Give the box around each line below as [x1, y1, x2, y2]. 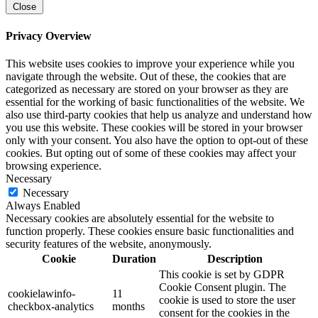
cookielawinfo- [8, 287, 75, 300]
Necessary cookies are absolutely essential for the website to [6, 212, 274, 224]
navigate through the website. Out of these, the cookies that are [6, 70, 286, 82]
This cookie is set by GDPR [159, 268, 285, 280]
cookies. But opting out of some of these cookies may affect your [6, 146, 296, 159]
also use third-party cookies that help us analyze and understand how [6, 108, 312, 121]
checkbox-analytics [8, 300, 94, 312]
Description [207, 252, 263, 265]
